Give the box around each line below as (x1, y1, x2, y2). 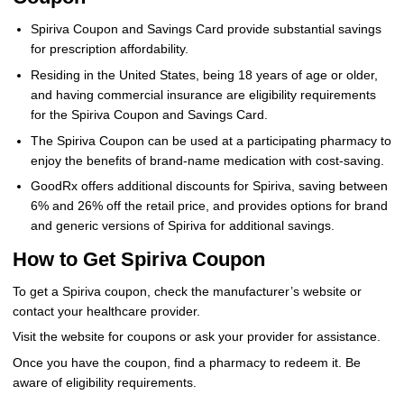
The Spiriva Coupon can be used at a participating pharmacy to (30, 133, 391, 148)
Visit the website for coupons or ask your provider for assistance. (12, 330, 381, 344)
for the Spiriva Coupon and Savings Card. (30, 107, 268, 122)
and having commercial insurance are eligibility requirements (30, 87, 376, 102)
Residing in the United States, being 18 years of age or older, (30, 68, 378, 82)
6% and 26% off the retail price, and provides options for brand (30, 199, 388, 214)
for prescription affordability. (30, 42, 188, 56)
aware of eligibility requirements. (12, 376, 197, 390)
